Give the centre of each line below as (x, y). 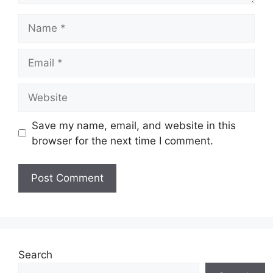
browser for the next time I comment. (122, 140)
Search (35, 255)
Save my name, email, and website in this (133, 125)
